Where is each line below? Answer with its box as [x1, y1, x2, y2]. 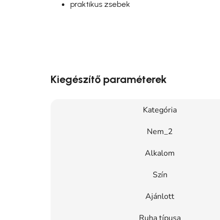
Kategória [143, 104, 177, 115]
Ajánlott [145, 191, 174, 202]
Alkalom [145, 147, 175, 159]
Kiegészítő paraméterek [51, 72, 166, 86]
